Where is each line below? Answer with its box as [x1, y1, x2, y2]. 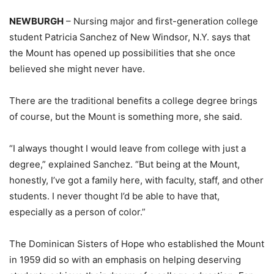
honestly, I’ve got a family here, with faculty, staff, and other [9, 174, 264, 186]
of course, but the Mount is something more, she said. [9, 111, 242, 122]
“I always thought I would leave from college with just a [9, 143, 246, 154]
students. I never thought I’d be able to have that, [9, 190, 220, 202]
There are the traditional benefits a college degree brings [9, 95, 257, 106]
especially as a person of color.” [9, 206, 146, 218]
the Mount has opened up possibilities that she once [9, 47, 235, 59]
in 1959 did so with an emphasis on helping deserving [9, 254, 241, 265]
